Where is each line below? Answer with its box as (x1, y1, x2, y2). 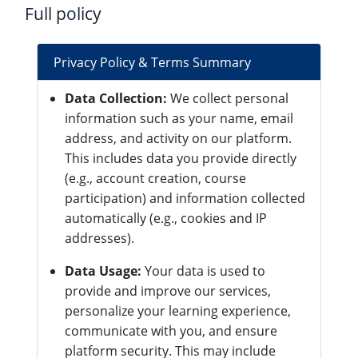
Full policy (25, 2, 101, 25)
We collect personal (167, 89, 288, 107)
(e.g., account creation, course (65, 169, 246, 187)
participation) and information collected (65, 189, 305, 207)
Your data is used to (141, 262, 265, 280)
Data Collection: (65, 89, 167, 107)
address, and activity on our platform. (65, 129, 292, 147)
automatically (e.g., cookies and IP (65, 209, 267, 227)
